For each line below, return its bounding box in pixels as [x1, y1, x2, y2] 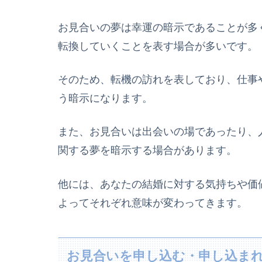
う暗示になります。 [58, 92, 153, 105]
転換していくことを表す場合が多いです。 [58, 40, 258, 52]
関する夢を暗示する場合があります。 [58, 144, 237, 157]
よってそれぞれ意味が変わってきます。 [58, 196, 247, 209]
